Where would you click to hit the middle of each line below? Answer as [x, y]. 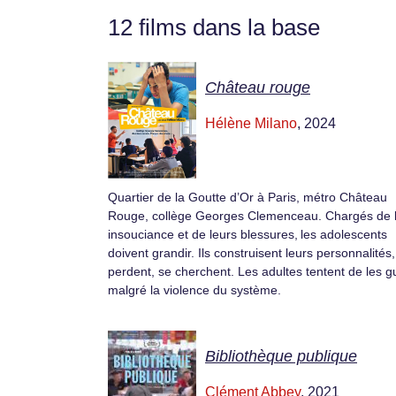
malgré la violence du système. [194, 290]
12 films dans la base [214, 28]
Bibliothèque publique [281, 356]
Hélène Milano [251, 124]
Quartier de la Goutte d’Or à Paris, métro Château [247, 198]
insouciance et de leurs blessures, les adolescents [247, 235]
